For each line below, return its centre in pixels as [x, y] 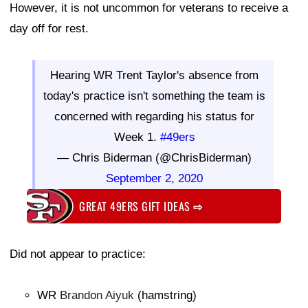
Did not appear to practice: [78, 254]
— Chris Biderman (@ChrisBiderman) [154, 158]
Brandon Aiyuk [97, 295]
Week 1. [137, 137]
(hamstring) [165, 295]
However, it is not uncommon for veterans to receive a [149, 8]
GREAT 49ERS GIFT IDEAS [136, 206]
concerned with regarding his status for [154, 117]
